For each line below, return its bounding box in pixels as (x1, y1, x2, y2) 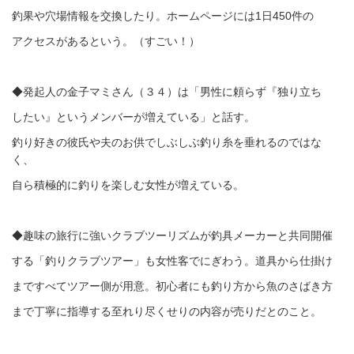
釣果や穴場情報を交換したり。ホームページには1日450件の (12, 9, 314, 22)
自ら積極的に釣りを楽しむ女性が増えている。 (12, 179, 244, 191)
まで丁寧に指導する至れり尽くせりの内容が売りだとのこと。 (12, 305, 322, 318)
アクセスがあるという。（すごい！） (12, 35, 200, 47)
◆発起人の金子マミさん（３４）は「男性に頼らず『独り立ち (12, 85, 322, 98)
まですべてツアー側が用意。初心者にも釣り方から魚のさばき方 (12, 280, 333, 292)
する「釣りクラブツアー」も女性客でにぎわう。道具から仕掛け (12, 254, 333, 267)
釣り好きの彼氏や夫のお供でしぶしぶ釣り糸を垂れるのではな (12, 136, 322, 149)
